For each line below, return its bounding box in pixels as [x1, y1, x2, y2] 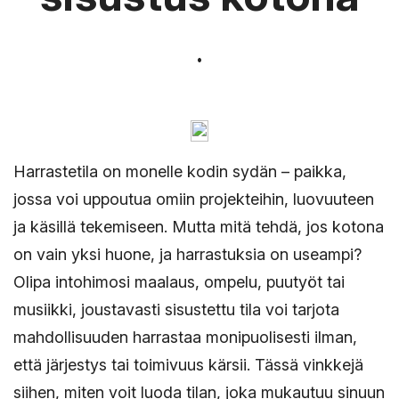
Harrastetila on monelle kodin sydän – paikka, [13, 162, 346, 181]
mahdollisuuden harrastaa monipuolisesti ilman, [13, 328, 357, 346]
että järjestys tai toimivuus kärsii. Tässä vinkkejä [13, 355, 363, 374]
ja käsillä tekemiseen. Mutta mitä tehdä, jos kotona [13, 217, 384, 236]
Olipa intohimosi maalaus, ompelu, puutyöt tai [13, 273, 345, 291]
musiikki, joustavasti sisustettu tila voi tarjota [13, 300, 339, 319]
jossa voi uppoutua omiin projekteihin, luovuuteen [13, 190, 374, 208]
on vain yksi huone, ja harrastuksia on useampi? [13, 245, 362, 264]
